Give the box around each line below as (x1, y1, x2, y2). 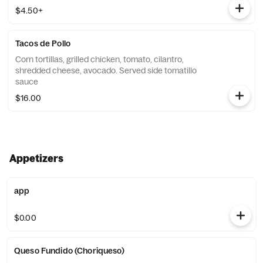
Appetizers (9, 152, 63, 164)
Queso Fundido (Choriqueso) (14, 245, 124, 256)
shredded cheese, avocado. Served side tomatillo (15, 65, 197, 76)
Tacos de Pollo (15, 38, 70, 49)
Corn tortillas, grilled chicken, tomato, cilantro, (15, 54, 184, 65)
